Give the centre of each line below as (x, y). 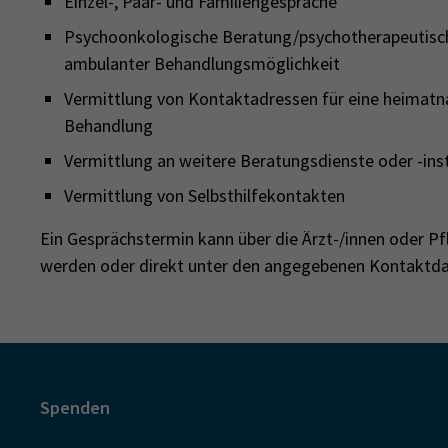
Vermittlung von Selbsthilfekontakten (204, 195)
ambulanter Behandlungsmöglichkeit (202, 63)
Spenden (75, 407)
